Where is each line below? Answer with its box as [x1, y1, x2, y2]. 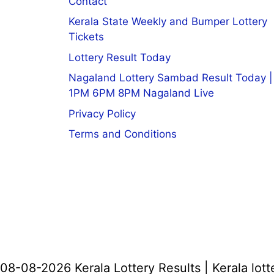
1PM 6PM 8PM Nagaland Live [68, 87, 214, 100]
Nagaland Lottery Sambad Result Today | [68, 72, 273, 84]
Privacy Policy [68, 107, 136, 120]
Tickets [68, 31, 104, 43]
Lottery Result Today [68, 51, 171, 64]
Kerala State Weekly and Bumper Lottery [68, 15, 267, 28]
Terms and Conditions [68, 128, 177, 141]
